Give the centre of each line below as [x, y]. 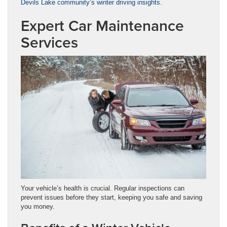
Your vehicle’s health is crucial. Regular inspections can [103, 188]
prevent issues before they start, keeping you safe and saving [111, 198]
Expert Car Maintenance [102, 25]
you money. [38, 207]
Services [49, 42]
